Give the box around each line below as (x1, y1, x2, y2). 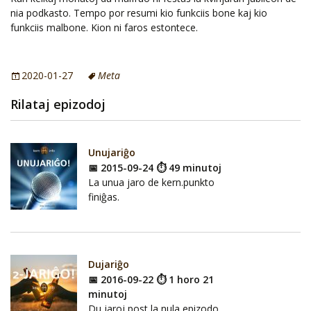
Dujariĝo (88, 258, 129, 271)
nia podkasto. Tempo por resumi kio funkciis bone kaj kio (10, 6, 267, 20)
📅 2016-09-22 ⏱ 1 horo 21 (88, 273, 214, 287)
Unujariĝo (88, 146, 135, 160)
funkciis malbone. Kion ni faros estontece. (10, 21, 198, 35)
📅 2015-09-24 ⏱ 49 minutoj (88, 161, 221, 175)
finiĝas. (88, 190, 119, 204)
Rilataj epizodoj (10, 96, 106, 113)
